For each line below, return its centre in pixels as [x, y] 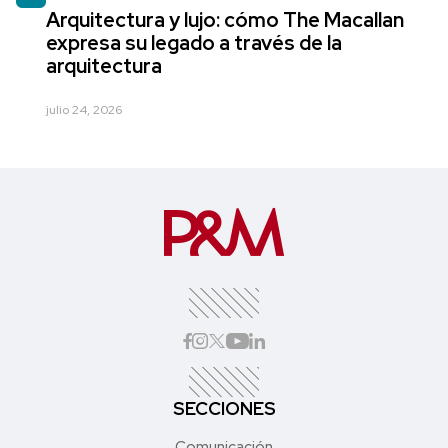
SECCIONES [224, 409]
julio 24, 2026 [84, 110]
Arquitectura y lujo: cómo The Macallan [225, 20]
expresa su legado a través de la [194, 43]
